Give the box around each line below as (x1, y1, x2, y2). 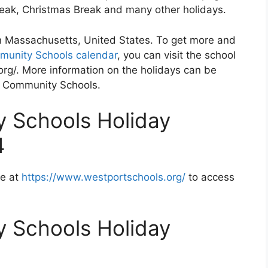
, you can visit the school (117, 48, 236, 61)
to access (185, 171, 234, 184)
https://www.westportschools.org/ (22, 171, 185, 184)
